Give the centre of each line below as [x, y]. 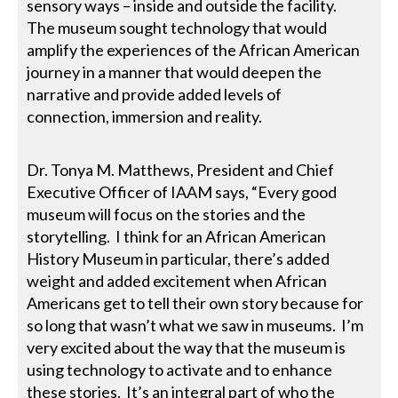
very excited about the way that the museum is [187, 347]
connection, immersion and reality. [145, 116]
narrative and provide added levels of [155, 94]
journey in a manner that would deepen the [175, 72]
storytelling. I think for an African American [177, 236]
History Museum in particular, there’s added [179, 258]
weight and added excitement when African [177, 280]
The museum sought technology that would [177, 27]
